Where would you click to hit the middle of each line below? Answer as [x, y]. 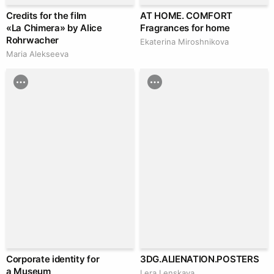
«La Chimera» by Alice [54, 28]
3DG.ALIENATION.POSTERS [200, 259]
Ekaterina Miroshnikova [184, 42]
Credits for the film [46, 16]
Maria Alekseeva [37, 54]
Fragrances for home [185, 28]
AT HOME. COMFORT [187, 16]
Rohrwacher [32, 40]
